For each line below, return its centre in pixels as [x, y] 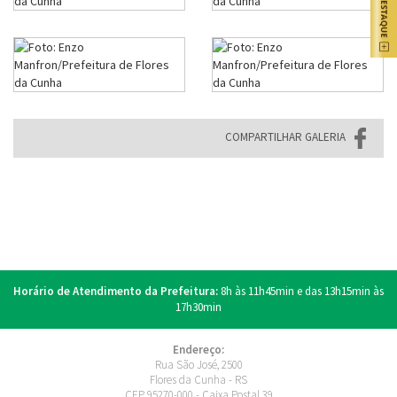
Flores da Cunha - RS [198, 380]
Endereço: [198, 350]
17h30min [198, 307]
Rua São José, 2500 [198, 365]
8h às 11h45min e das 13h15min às [301, 292]
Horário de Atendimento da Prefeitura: [116, 292]
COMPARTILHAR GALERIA [285, 137]
